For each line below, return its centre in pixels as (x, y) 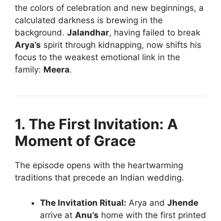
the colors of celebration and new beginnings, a (109, 8)
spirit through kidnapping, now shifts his (121, 45)
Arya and (147, 203)
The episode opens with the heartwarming (99, 166)
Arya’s (28, 45)
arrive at (57, 215)
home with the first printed (152, 215)
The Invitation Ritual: (83, 203)
